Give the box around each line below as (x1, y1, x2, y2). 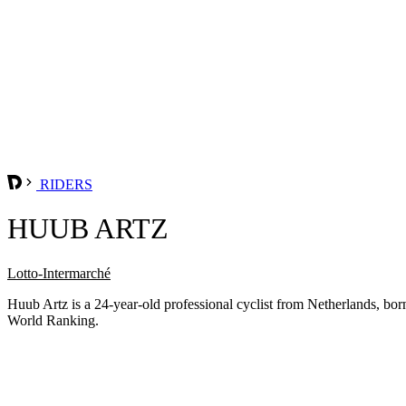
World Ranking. (7, 312, 99, 328)
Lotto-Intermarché (7, 265, 111, 281)
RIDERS (36, 176, 92, 192)
